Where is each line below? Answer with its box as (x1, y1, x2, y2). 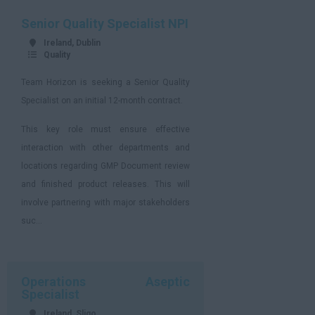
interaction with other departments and (21, 143, 190, 153)
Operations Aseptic (21, 274, 190, 289)
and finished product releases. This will (21, 179, 190, 189)
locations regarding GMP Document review (21, 161, 190, 171)
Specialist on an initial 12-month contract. (21, 96, 185, 105)
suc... (21, 216, 42, 226)
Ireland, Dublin (44, 38, 101, 48)
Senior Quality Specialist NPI (21, 16, 188, 31)
